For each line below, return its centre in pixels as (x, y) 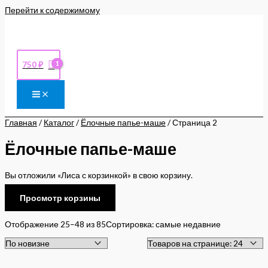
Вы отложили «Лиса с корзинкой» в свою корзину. (99, 175)
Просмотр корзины (60, 197)
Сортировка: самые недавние (163, 224)
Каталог (59, 123)
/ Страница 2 (191, 123)
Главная (21, 123)
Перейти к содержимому (52, 10)
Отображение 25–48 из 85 (55, 224)
